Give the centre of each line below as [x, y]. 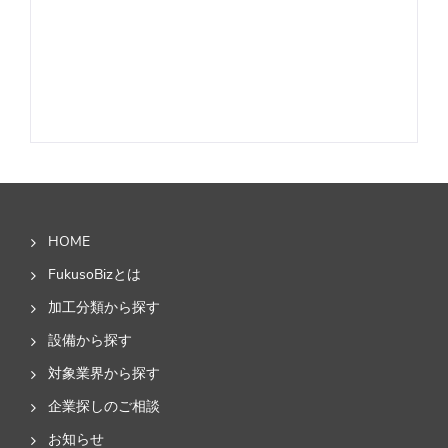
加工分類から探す [104, 307]
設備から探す [90, 340]
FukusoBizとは [94, 274]
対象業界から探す [104, 373]
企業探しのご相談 [104, 406]
